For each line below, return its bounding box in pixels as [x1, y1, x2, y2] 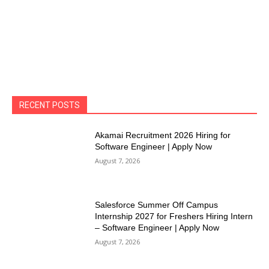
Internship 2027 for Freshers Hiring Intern [95, 211, 253, 222]
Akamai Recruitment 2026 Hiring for [95, 130, 231, 141]
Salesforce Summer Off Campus [95, 200, 219, 210]
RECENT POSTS [19, 100, 80, 110]
